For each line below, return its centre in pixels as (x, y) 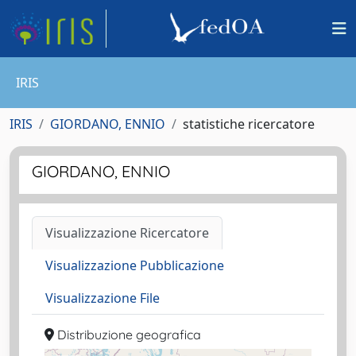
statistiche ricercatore (249, 124)
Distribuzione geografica (128, 335)
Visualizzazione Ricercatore (127, 233)
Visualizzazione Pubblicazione (135, 265)
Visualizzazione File (103, 298)
